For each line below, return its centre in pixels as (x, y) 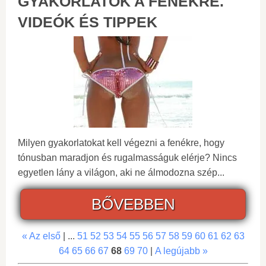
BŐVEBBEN (133, 204)
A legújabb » (181, 251)
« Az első (41, 236)
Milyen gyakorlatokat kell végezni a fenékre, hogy (121, 142)
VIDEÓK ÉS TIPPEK (88, 22)
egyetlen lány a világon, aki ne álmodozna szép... (121, 172)
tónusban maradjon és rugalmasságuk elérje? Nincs (127, 157)
